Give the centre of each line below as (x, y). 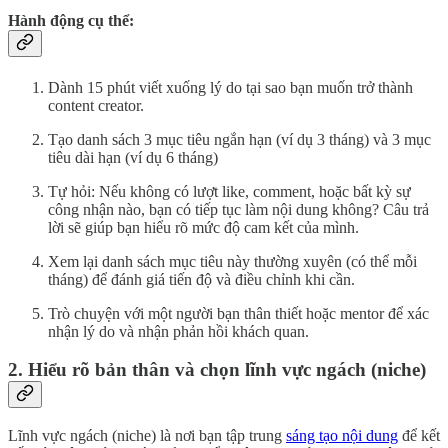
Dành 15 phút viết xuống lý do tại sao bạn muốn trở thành (230, 87)
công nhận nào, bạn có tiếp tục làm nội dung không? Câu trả (238, 209)
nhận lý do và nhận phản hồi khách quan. (178, 331)
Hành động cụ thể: (71, 21)
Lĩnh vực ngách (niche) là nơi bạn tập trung (147, 435)
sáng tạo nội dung (342, 435)
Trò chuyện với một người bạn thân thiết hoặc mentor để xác (238, 313)
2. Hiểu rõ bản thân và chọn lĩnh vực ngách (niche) (217, 370)
